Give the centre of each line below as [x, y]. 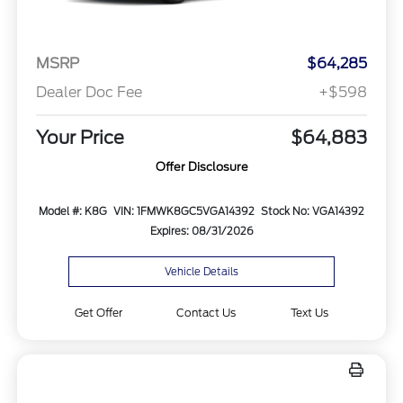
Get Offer [98, 312]
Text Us [310, 312]
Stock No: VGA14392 [312, 211]
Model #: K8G [73, 211]
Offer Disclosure [201, 166]
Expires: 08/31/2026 [201, 231]
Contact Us [206, 312]
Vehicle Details [201, 271]
